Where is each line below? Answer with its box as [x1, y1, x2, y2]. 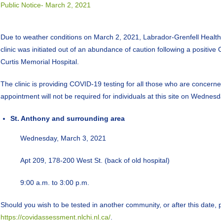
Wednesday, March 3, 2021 [20, 134, 147, 142]
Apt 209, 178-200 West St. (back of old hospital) [20, 156, 170, 164]
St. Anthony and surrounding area [10, 114, 125, 122]
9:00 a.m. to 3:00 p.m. [20, 179, 89, 186]
